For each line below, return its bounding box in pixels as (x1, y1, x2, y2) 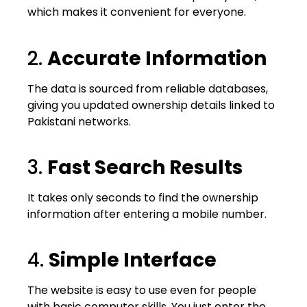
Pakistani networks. (27, 113, 131, 130)
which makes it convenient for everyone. (27, 4, 246, 21)
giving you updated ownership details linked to (27, 97, 275, 113)
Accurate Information (47, 45, 267, 72)
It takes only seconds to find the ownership (27, 190, 258, 206)
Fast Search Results (47, 154, 243, 182)
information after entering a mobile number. (27, 206, 267, 223)
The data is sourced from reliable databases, (27, 80, 268, 97)
